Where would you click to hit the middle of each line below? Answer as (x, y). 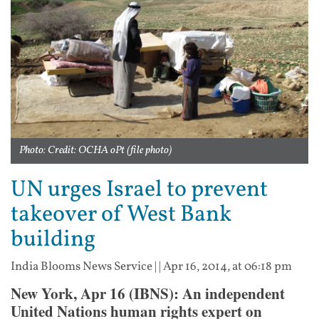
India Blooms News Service (82, 266)
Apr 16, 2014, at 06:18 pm (228, 266)
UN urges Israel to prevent (139, 190)
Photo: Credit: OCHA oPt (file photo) (95, 150)
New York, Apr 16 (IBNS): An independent (148, 293)
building (53, 240)
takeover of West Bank (121, 215)
